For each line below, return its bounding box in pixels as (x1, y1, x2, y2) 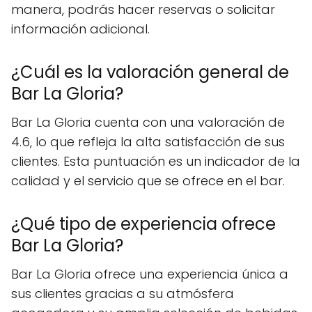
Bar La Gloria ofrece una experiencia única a (11, 265, 288, 283)
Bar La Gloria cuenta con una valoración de (11, 114, 285, 132)
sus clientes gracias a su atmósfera (11, 285, 234, 303)
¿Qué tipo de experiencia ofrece (11, 212, 276, 236)
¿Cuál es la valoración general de (11, 61, 289, 84)
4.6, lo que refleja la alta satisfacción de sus (11, 133, 285, 151)
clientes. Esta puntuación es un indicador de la (11, 153, 300, 171)
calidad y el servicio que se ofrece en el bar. (11, 172, 285, 190)
